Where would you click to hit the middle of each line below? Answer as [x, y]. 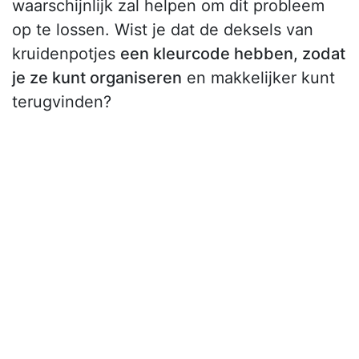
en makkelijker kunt [258, 78]
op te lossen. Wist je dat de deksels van [163, 30]
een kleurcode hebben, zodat [233, 54]
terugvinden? [62, 102]
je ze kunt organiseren [97, 78]
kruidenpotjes [66, 54]
